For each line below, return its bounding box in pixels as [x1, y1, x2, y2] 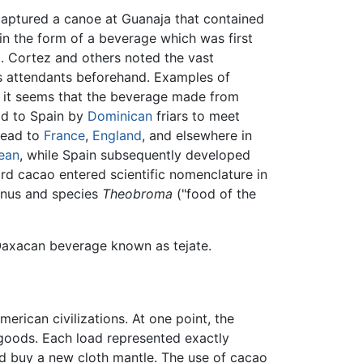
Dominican [88, 108, 152, 125]
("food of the [173, 186, 256, 203]
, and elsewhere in [142, 127, 252, 144]
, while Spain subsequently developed [19, 147, 250, 164]
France [44, 127, 85, 144]
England [92, 127, 142, 144]
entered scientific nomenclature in [55, 166, 267, 183]
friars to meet [152, 108, 240, 125]
